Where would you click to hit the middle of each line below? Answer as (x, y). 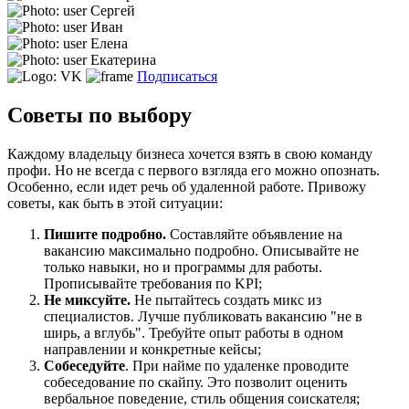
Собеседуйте (84, 365)
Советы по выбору (100, 115)
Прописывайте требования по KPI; (153, 283)
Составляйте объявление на (254, 234)
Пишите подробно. (105, 234)
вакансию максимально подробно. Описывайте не (201, 250)
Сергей (113, 10)
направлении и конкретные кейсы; (152, 349)
